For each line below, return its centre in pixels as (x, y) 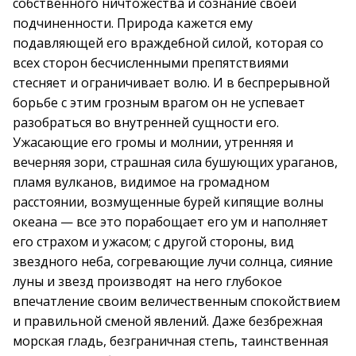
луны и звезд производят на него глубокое (147, 281)
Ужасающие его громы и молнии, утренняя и (153, 142)
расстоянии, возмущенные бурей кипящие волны (168, 202)
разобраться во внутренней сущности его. (146, 122)
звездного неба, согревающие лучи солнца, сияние (173, 261)
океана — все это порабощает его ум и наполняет (170, 222)
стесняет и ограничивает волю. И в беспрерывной (171, 83)
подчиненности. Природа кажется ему (133, 23)
